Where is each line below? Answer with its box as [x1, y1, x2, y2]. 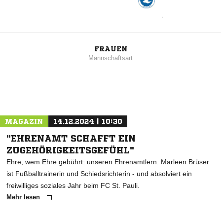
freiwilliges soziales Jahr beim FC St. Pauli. [6, 182, 140, 190]
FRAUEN [94, 45, 127, 53]
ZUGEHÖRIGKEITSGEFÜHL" [6, 146, 134, 155]
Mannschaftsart [88, 54, 133, 62]
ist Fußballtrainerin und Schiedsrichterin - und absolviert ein [6, 170, 192, 178]
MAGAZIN [5, 118, 43, 125]
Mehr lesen [6, 193, 42, 201]
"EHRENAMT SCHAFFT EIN [6, 134, 136, 143]
